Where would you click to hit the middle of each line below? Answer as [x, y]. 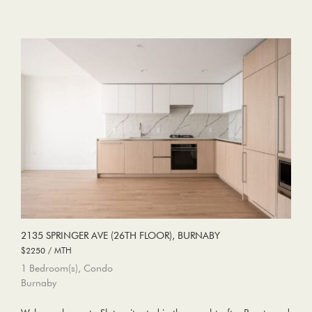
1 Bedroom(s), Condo [67, 268]
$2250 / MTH [46, 250]
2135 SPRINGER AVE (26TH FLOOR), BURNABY [120, 235]
